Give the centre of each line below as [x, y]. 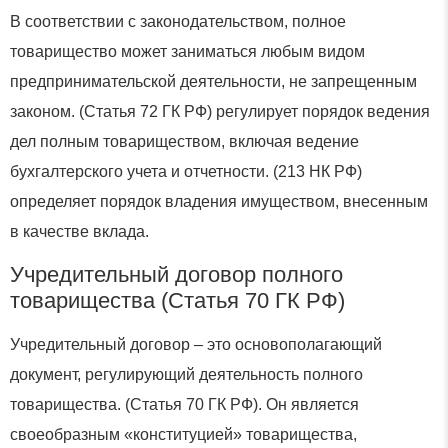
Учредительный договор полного [176, 274]
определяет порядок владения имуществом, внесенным [219, 202]
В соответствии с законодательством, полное [178, 22]
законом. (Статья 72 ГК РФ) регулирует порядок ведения [220, 112]
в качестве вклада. [79, 232]
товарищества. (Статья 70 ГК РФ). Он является [184, 404]
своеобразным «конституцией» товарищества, [183, 434]
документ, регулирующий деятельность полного [186, 374]
